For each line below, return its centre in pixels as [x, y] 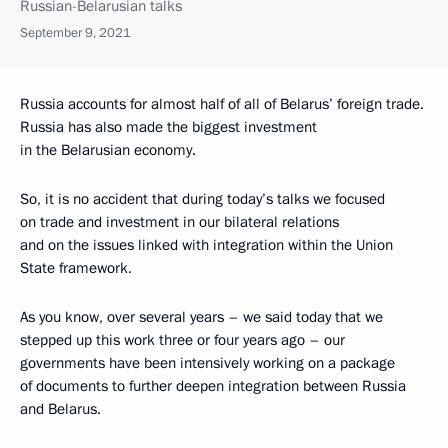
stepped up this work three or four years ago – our [182, 340]
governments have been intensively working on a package [207, 363]
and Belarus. [60, 409]
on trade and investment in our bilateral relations [179, 222]
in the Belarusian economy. [108, 150]
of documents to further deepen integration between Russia [213, 386]
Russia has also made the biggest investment [168, 127]
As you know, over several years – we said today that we [201, 317]
